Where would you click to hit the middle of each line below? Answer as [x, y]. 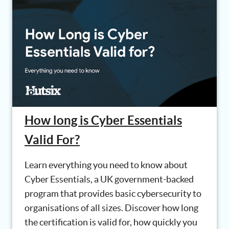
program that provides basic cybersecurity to [113, 193]
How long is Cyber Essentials [103, 120]
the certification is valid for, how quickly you [111, 222]
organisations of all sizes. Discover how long [111, 208]
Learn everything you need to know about [106, 165]
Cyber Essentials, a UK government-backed [109, 179]
